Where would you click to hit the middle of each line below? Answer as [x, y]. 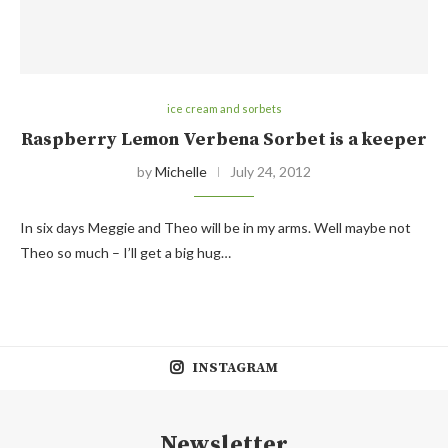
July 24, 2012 [270, 172]
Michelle [181, 172]
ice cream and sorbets [224, 109]
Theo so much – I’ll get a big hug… [125, 253]
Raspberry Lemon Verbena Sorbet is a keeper [224, 140]
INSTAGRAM [235, 368]
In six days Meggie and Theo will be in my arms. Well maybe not [215, 228]
